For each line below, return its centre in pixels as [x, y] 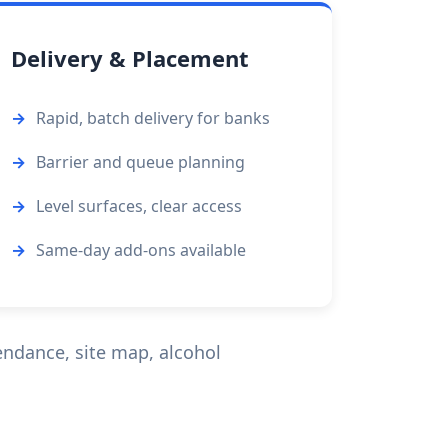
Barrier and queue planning [141, 162]
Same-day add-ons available [141, 250]
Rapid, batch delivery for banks [153, 118]
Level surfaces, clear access [139, 206]
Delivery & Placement [130, 58]
